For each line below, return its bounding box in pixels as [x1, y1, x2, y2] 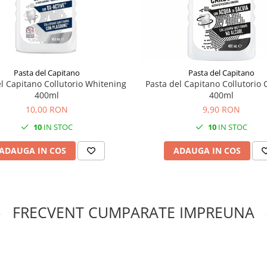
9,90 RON [203, 104, 240, 115]
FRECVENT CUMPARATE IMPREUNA [13, 202, 254, 222]
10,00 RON [26, 104, 68, 115]
